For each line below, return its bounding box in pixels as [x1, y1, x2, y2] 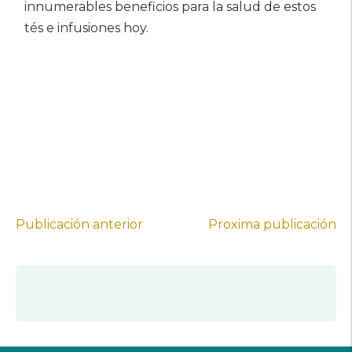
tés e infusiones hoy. [24, 20, 148, 35]
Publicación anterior [16, 217, 143, 232]
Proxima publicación [208, 217, 336, 232]
